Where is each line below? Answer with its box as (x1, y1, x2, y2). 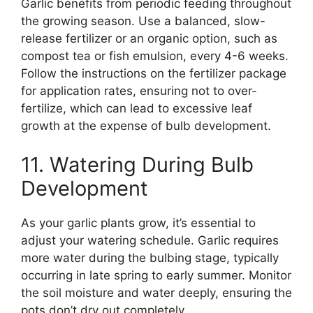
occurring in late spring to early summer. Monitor (21, 268, 291, 282)
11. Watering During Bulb (21, 152, 254, 177)
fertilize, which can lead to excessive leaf (21, 101, 252, 116)
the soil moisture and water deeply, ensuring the (21, 285, 292, 300)
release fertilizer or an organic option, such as (21, 31, 277, 46)
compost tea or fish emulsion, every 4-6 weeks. (21, 49, 289, 64)
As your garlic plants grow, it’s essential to (21, 215, 256, 230)
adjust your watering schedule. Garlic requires (21, 233, 279, 247)
